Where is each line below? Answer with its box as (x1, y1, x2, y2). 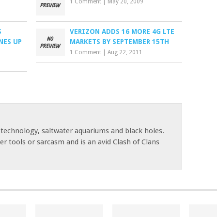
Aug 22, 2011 (108, 49, 143, 56)
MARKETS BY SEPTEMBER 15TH (70, 38, 170, 46)
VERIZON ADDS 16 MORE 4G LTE (70, 28, 175, 35)
